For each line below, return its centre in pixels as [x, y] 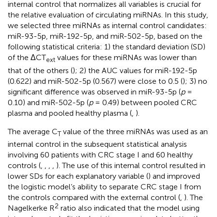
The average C [33, 131]
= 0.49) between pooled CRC [145, 102]
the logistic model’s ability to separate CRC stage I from [104, 186]
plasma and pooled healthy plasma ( [70, 113]
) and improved [174, 176]
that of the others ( [40, 70]
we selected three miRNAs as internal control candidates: [107, 26]
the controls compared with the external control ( [94, 197]
